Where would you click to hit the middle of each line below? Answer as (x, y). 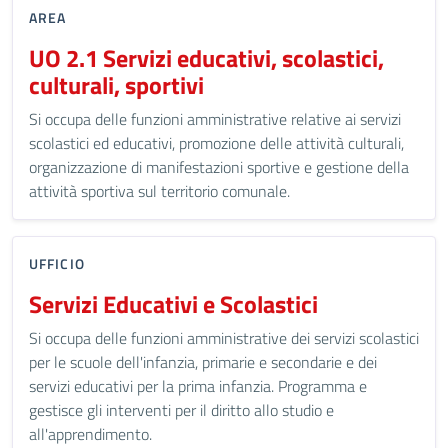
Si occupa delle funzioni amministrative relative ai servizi (215, 119)
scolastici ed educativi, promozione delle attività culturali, (216, 143)
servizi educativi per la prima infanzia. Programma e (198, 386)
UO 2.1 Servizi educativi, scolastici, (206, 58)
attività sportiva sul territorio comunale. (159, 191)
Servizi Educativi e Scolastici (173, 304)
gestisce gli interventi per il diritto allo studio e (181, 410)
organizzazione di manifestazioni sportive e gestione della (219, 167)
